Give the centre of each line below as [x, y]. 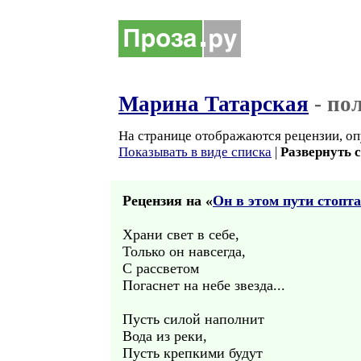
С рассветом [161, 268]
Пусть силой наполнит [193, 319]
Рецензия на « [168, 201]
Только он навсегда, [184, 251]
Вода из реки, [165, 336]
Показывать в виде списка [195, 152]
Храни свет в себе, [181, 234]
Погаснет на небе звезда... [204, 285]
